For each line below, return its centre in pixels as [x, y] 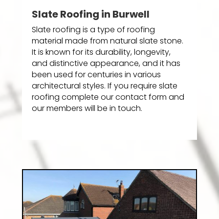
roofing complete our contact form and [108, 97]
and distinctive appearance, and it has [106, 64]
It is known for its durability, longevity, [101, 52]
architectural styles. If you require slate [104, 86]
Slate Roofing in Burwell [90, 14]
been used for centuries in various [96, 75]
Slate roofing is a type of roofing [93, 30]
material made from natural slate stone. [107, 41]
